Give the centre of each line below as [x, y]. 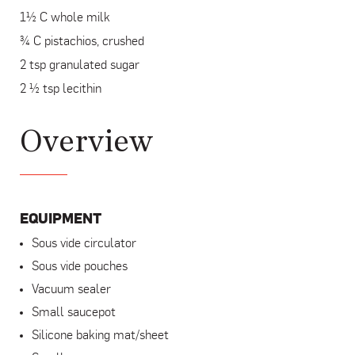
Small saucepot [74, 313]
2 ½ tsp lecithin [61, 89]
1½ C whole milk [65, 18]
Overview [86, 142]
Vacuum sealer [71, 290]
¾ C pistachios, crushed [82, 42]
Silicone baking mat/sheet [100, 336]
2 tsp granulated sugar [80, 65]
